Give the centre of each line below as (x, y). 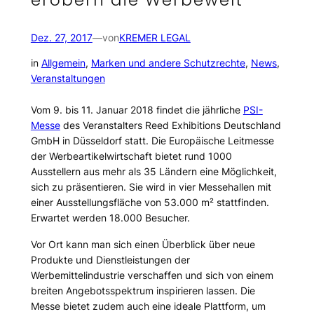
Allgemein (63, 63)
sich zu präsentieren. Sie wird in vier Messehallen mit (151, 186)
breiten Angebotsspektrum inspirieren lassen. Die (143, 290)
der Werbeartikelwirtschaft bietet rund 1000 (131, 156)
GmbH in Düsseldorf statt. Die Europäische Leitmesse (152, 140)
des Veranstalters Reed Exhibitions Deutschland (170, 125)
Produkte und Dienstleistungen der (110, 259)
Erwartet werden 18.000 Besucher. (110, 217)
